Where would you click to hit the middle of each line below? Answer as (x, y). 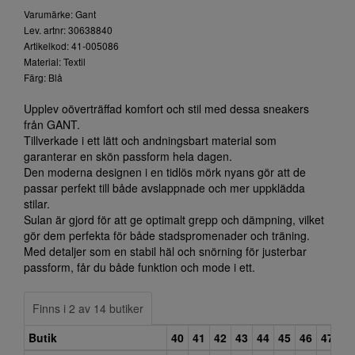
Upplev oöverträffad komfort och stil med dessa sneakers (166, 109)
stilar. (37, 204)
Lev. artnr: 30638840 (68, 30)
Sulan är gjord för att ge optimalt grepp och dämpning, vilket (174, 219)
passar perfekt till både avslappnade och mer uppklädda (164, 188)
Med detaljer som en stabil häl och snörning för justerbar (165, 251)
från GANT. (52, 124)
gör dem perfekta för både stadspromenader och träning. (167, 235)
